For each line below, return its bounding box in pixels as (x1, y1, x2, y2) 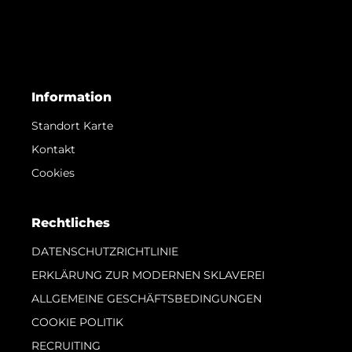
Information (31, 89, 112, 104)
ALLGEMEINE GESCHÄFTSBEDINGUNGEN (31, 291, 262, 306)
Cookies (31, 165, 75, 180)
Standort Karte (31, 118, 113, 133)
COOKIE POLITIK (31, 314, 123, 329)
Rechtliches (31, 214, 110, 230)
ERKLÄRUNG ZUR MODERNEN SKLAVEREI (31, 267, 265, 282)
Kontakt (31, 141, 75, 156)
